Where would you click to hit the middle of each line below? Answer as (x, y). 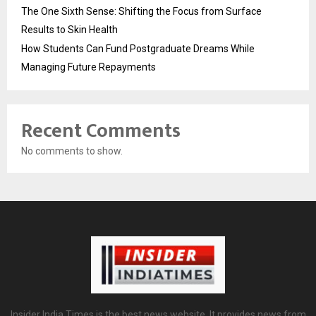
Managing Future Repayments (89, 67)
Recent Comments (101, 131)
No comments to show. (72, 151)
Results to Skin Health (69, 30)
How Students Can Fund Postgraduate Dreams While (138, 49)
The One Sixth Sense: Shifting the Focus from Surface (141, 12)
